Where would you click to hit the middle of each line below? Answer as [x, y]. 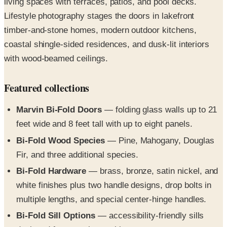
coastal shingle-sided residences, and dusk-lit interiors [107, 45]
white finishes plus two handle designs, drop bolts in [114, 185]
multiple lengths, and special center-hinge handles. [111, 199]
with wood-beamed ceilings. [56, 59]
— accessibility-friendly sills [149, 216]
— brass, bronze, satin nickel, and [152, 171]
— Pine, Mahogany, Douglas [159, 140]
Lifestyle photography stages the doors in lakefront [99, 16]
